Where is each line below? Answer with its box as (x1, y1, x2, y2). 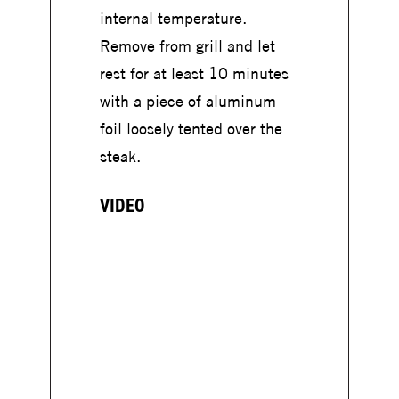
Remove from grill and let (99, 36, 275, 57)
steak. (99, 146, 141, 167)
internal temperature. (99, 8, 247, 29)
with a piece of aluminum (99, 91, 276, 112)
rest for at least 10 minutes (99, 63, 289, 85)
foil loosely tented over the (99, 118, 282, 140)
